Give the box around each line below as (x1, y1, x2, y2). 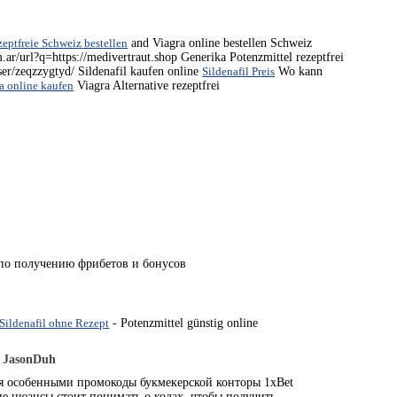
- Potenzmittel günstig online (109, 316, 259, 330)
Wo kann (275, 65, 323, 78)
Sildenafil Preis (202, 65, 276, 78)
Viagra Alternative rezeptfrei (74, 79, 221, 92)
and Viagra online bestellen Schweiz (128, 36, 313, 50)
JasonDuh (3, 353, 57, 366)
